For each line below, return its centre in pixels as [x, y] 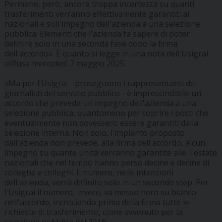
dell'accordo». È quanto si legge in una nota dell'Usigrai [106, 54]
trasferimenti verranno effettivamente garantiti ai [97, 14]
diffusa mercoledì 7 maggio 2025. [65, 64]
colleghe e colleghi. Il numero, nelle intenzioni [89, 173]
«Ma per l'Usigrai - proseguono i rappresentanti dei [100, 83]
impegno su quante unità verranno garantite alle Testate [111, 153]
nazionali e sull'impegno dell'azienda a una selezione [102, 24]
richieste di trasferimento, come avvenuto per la [93, 212]
